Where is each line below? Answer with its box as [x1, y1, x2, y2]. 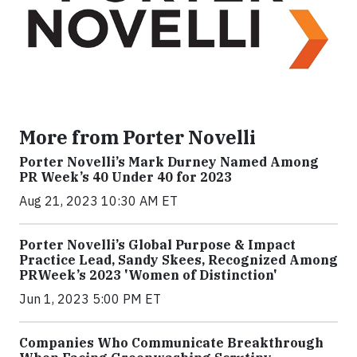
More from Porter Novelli [19, 124, 256, 149]
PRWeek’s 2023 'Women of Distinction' [19, 266, 277, 283]
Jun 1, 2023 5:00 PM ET [19, 290, 161, 307]
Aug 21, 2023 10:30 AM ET [19, 192, 178, 209]
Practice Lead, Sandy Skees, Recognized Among [19, 251, 338, 268]
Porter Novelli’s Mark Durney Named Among [19, 153, 319, 170]
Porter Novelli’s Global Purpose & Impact [19, 236, 296, 253]
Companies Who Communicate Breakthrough [19, 334, 324, 351]
